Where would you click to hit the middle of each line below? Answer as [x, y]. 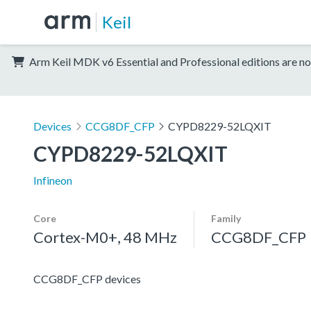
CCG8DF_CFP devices [87, 278]
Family [226, 218]
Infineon [53, 180]
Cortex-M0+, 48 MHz [105, 237]
